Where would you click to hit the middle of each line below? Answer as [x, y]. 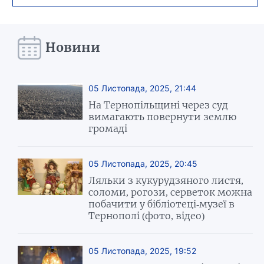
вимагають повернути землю [163, 116]
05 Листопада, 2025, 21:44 [143, 88]
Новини [73, 48]
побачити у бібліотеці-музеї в [162, 204]
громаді [108, 128]
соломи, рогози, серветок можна [171, 192]
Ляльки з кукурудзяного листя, [166, 180]
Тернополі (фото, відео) [147, 215]
